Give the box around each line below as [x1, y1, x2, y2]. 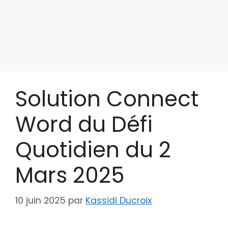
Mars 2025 [15, 160, 124, 190]
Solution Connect [15, 84, 198, 114]
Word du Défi [15, 109, 153, 139]
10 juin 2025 [15, 194, 66, 207]
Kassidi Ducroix [85, 194, 152, 207]
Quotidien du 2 [15, 135, 171, 165]
